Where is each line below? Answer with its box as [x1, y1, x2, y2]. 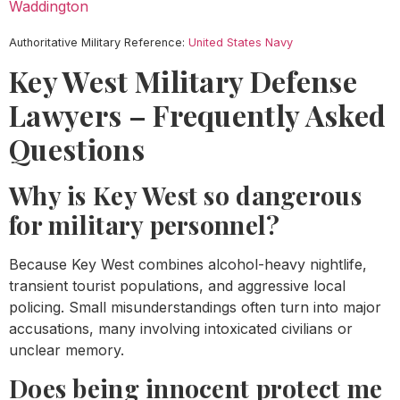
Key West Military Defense [9, 61, 358, 100]
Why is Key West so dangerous [9, 178, 362, 212]
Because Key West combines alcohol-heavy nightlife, [9, 254, 367, 273]
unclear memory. [9, 340, 124, 359]
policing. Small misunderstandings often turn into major [9, 297, 381, 316]
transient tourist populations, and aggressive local [9, 276, 346, 295]
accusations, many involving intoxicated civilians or [9, 319, 353, 337]
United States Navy [188, 35, 293, 49]
